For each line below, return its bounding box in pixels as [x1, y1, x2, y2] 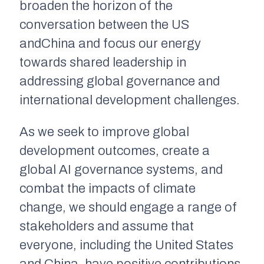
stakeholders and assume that [19, 219, 194, 233]
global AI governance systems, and [19, 162, 223, 177]
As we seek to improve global [19, 124, 189, 139]
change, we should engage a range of [19, 200, 237, 214]
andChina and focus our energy [19, 36, 201, 51]
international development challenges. [19, 93, 240, 107]
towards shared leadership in [19, 55, 186, 70]
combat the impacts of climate [19, 181, 196, 196]
